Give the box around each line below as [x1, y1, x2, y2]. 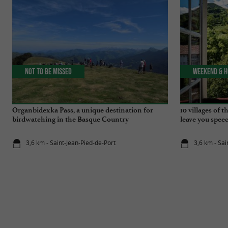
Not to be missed [25, 67, 72, 76]
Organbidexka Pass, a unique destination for [12, 105, 153, 115]
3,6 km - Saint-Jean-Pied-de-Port [26, 138, 116, 148]
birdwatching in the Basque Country [12, 115, 129, 124]
